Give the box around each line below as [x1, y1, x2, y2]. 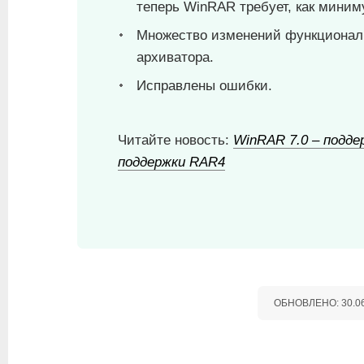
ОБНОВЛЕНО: [274, 297, 341, 309]
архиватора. [136, 49, 214, 65]
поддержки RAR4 [118, 154, 225, 170]
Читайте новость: [118, 132, 233, 148]
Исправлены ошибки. [136, 77, 272, 93]
